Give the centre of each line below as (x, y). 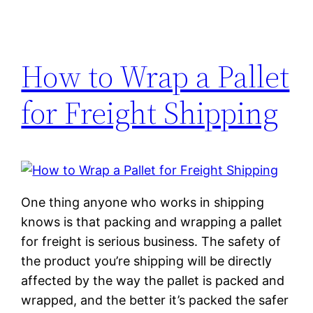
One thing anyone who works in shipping (143, 202)
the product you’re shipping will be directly (147, 261)
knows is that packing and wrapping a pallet (152, 221)
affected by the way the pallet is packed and (153, 280)
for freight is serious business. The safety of (151, 241)
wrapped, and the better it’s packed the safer (155, 300)
